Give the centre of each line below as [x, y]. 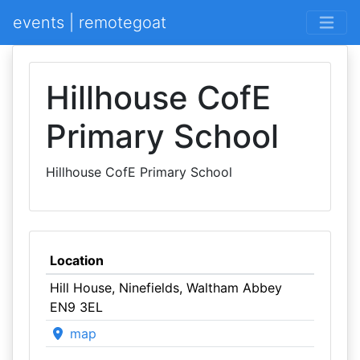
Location [76, 260]
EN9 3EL [76, 307]
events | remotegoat [90, 22]
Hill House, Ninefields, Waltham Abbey [166, 288]
